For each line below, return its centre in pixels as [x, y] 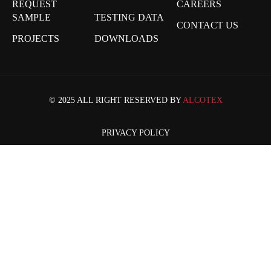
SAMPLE [31, 17]
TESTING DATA [129, 17]
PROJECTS [36, 38]
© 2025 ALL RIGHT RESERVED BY [116, 100]
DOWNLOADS [126, 38]
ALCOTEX [202, 100]
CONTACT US [207, 25]
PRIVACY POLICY [135, 133]
